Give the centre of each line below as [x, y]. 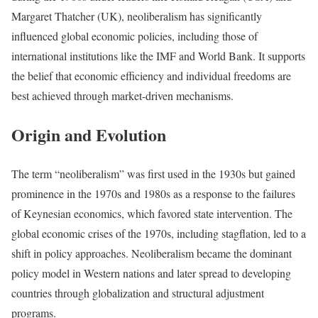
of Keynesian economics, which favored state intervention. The [152, 213]
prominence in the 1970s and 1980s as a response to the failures [153, 193]
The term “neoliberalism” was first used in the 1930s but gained [153, 173]
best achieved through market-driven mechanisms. [122, 95]
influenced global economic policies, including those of [135, 35]
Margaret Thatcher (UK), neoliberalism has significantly [137, 16]
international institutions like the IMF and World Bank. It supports [158, 55]
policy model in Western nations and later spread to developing [151, 273]
